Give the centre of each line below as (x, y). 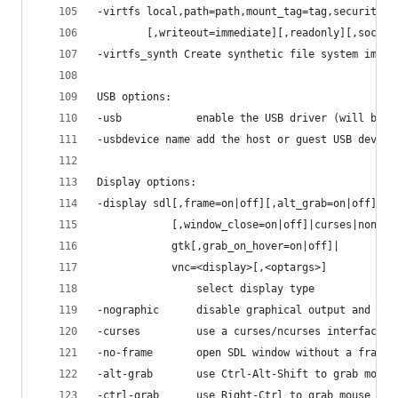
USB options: (134, 96)
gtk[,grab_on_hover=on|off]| (218, 246)
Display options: (147, 182)
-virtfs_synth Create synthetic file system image (246, 54)
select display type (206, 288)
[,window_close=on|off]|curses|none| (243, 224)
